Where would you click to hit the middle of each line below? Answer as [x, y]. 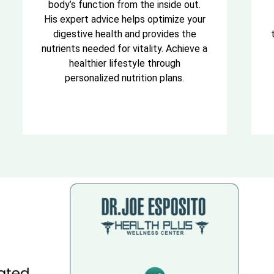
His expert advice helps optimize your [124, 20]
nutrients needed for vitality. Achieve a [125, 49]
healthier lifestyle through [124, 64]
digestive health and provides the [124, 34]
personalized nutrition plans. [125, 78]
